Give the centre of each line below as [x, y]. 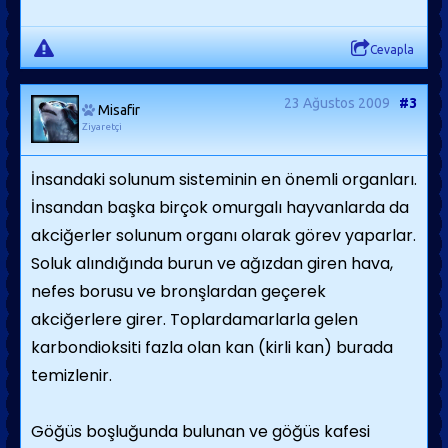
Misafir [119, 110]
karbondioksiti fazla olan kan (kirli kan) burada [212, 347]
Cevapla [392, 49]
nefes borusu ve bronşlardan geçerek [178, 291]
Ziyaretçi [102, 126]
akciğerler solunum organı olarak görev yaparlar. [223, 235]
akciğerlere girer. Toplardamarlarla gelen [194, 319]
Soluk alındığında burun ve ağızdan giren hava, [212, 263]
